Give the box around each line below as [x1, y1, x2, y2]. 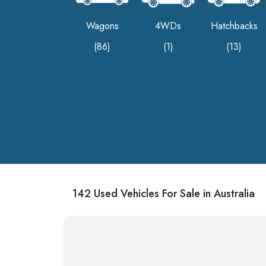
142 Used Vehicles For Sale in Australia [72, 186, 255, 202]
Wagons [85, 19, 119, 33]
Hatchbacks [210, 19, 258, 33]
